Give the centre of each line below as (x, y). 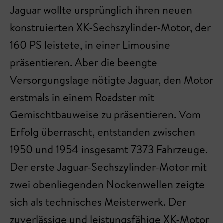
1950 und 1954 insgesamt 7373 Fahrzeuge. (109, 150)
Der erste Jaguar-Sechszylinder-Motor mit (108, 167)
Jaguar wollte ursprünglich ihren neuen (101, 10)
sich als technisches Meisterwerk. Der (98, 202)
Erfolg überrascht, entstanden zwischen (103, 132)
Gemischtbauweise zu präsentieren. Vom (105, 115)
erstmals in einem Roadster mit (82, 97)
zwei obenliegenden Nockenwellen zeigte (107, 184)
